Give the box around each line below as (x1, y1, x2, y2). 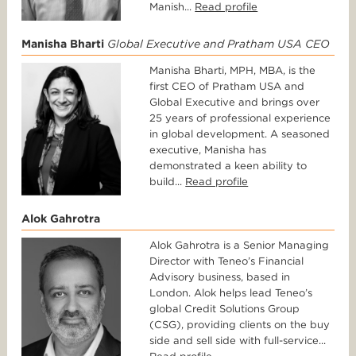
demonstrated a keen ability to (149, 160, 308, 172)
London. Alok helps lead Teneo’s (149, 287, 313, 300)
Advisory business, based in (149, 271, 291, 284)
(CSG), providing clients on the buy (149, 319, 331, 331)
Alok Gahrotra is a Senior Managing (149, 239, 330, 252)
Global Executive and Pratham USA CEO (107, 37, 330, 51)
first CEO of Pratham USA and (149, 80, 305, 93)
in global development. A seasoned (149, 128, 331, 141)
